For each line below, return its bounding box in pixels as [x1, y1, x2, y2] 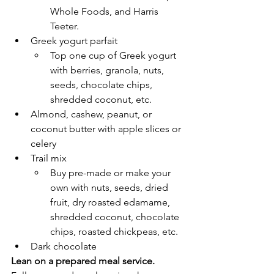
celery [31, 138, 56, 150]
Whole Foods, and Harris [50, 6, 161, 18]
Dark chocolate [31, 240, 99, 253]
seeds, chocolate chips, [50, 79, 155, 91]
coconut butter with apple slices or [31, 123, 183, 135]
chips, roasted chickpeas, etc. [50, 226, 180, 238]
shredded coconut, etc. [50, 94, 152, 106]
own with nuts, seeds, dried [50, 182, 171, 194]
